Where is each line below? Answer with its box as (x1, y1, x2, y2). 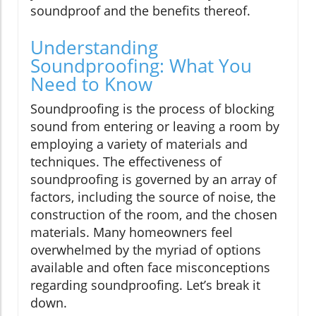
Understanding (30, 34, 158, 60)
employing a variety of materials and (30, 135, 248, 152)
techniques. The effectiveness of (30, 152, 221, 170)
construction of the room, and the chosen (30, 205, 277, 223)
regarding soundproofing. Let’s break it (30, 276, 260, 293)
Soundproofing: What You (30, 52, 252, 78)
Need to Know (30, 71, 152, 97)
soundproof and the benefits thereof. (30, 1, 250, 19)
